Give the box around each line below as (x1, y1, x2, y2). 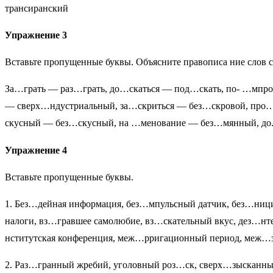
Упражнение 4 (5, 144, 67, 155)
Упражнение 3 (5, 30, 67, 41)
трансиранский (5, 2, 68, 13)
